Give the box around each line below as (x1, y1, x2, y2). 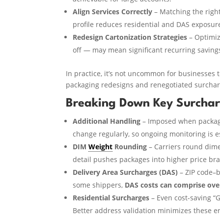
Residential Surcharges (73, 192, 150, 202)
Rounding (112, 141, 147, 151)
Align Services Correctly (73, 6, 153, 16)
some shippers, (73, 180, 123, 190)
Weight (88, 141, 113, 151)
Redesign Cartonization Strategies (73, 32, 188, 42)
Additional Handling (73, 116, 141, 126)
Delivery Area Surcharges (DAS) (73, 167, 178, 177)
